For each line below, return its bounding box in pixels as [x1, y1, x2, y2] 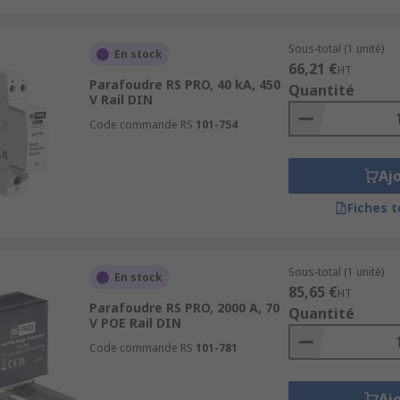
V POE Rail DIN [88, 314, 181, 331]
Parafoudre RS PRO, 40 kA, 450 [88, 76, 280, 93]
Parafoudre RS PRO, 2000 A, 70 [88, 299, 279, 316]
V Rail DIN [88, 91, 153, 108]
